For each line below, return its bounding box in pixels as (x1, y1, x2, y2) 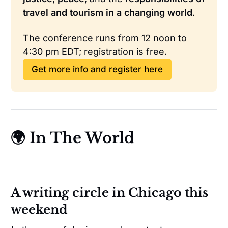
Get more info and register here (31, 64, 163, 75)
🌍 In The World (11, 129, 135, 148)
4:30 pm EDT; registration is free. (22, 46, 167, 57)
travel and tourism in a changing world (22, 7, 192, 18)
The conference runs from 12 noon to (22, 32, 187, 43)
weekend (11, 202, 68, 217)
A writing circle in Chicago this (11, 185, 209, 201)
